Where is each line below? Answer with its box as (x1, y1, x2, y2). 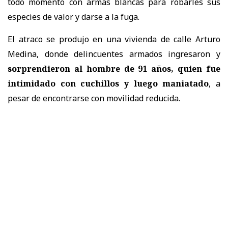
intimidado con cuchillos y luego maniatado (8, 77, 209, 89)
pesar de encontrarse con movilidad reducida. (8, 92, 180, 104)
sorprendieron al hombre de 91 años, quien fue (8, 63, 220, 74)
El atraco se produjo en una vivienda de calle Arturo (8, 33, 220, 45)
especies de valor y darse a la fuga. (8, 11, 139, 22)
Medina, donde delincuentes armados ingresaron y (8, 48, 220, 60)
